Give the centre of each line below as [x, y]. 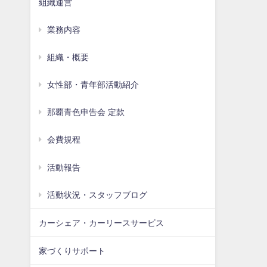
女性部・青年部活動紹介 [93, 85]
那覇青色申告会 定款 [86, 112]
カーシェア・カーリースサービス [102, 223]
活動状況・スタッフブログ [97, 195]
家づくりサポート [72, 251]
